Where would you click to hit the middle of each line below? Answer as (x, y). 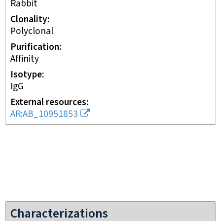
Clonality (29, 19)
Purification (35, 47)
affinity (27, 59)
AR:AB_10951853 (44, 114)
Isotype (26, 75)
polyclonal (35, 31)
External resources (48, 102)
